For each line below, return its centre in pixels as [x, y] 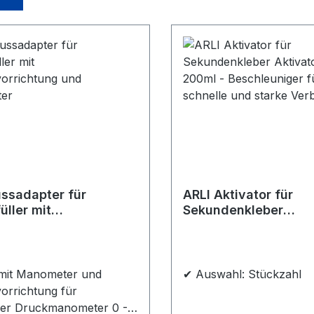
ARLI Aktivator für [238, 195]
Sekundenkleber [233, 210]
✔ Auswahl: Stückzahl [242, 274]
